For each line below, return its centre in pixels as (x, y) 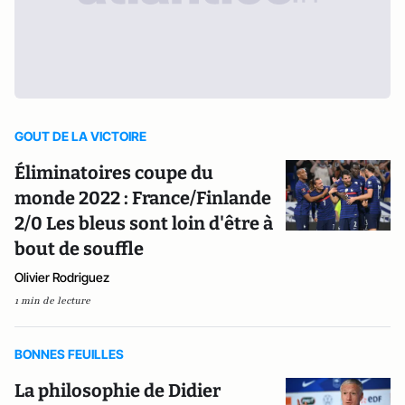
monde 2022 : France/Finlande (143, 198)
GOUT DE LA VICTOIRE (80, 136)
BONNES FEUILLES (69, 354)
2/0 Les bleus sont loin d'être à (144, 223)
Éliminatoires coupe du (114, 173)
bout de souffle (79, 249)
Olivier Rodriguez (62, 277)
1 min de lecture (52, 301)
